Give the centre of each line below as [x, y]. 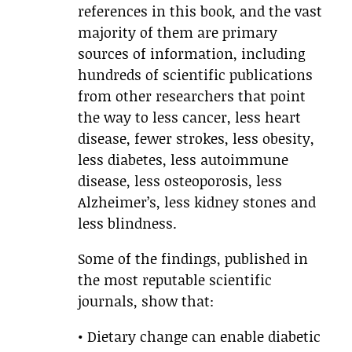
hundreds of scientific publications [195, 75]
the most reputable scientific [175, 280]
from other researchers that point [192, 96]
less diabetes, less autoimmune [183, 160]
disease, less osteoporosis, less [180, 181]
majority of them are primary [178, 33]
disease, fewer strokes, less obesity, [196, 139]
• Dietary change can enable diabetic [199, 337]
